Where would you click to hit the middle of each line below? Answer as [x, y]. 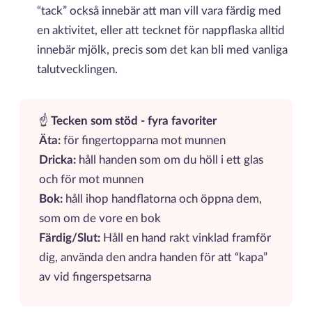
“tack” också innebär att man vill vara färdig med [159, 11]
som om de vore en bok [100, 219]
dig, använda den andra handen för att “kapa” [153, 258]
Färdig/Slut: [71, 239]
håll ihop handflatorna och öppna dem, [162, 200]
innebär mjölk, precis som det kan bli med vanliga [163, 50]
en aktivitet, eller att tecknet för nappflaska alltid [161, 30]
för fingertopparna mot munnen [144, 141]
